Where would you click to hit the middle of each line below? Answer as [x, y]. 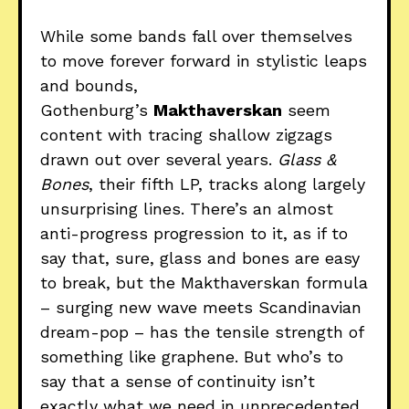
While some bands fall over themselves [196, 36]
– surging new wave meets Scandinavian [201, 307]
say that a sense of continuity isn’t [178, 381]
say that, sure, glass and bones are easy [200, 257]
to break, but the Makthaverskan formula [204, 282]
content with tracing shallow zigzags [186, 134]
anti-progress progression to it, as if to [194, 233]
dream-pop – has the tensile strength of [202, 331]
